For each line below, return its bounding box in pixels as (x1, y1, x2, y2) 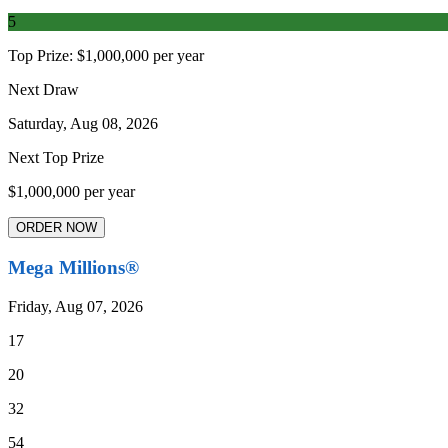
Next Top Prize (8, 149, 104, 167)
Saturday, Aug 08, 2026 (8, 115, 158, 133)
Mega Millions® (8, 256, 139, 278)
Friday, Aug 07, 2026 (8, 297, 143, 315)
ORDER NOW (16, 220, 97, 236)
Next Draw (8, 81, 79, 99)
